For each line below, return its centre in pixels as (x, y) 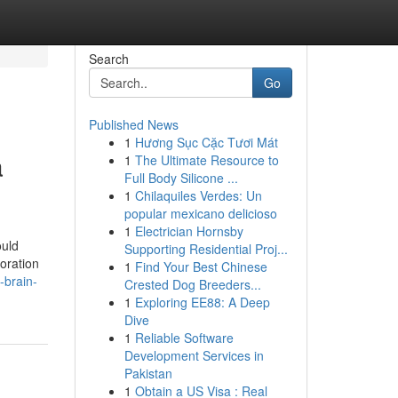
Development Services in (194, 355)
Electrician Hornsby (189, 231)
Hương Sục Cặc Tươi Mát (206, 142)
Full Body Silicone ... (181, 178)
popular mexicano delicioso (200, 213)
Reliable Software (184, 338)
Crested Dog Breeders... (192, 284)
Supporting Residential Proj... (206, 249)
